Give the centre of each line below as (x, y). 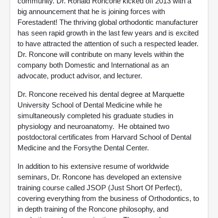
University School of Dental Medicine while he (90, 105)
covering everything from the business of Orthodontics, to (108, 198)
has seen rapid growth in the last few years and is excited (108, 33)
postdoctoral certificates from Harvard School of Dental (104, 137)
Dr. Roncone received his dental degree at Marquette (101, 94)
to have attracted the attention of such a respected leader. (109, 44)
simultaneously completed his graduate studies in (95, 116)
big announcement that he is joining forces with (91, 11)
